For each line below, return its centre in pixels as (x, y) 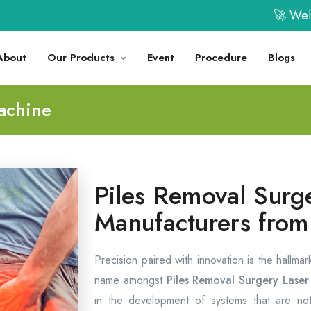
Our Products (81, 58)
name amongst (131, 280)
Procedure (221, 58)
